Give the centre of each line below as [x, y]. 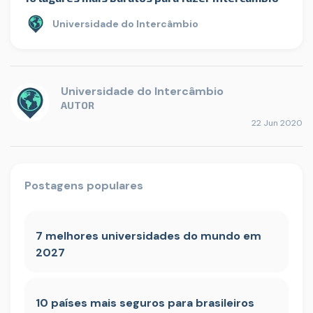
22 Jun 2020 [277, 123]
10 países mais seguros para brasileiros [145, 303]
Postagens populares [84, 186]
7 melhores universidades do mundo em [148, 236]
